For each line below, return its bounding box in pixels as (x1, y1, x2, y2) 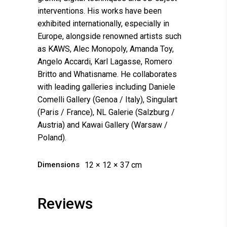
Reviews (37, 194, 93, 212)
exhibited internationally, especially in (37, 18, 169, 28)
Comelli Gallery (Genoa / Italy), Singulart (37, 94, 177, 104)
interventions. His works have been (37, 6, 162, 16)
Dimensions (37, 160, 80, 169)
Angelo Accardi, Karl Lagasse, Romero (37, 56, 172, 66)
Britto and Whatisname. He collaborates (37, 69, 177, 79)
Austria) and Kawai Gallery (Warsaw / (37, 120, 168, 130)
